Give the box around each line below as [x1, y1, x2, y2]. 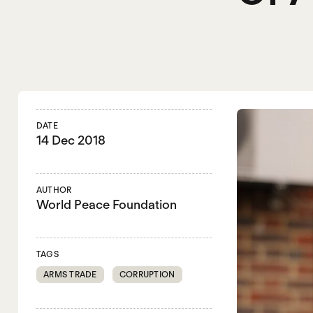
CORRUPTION [119, 269, 175, 280]
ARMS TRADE [43, 269, 97, 280]
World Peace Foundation [36, 196, 177, 212]
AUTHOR [36, 184, 72, 195]
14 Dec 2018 [36, 132, 105, 147]
